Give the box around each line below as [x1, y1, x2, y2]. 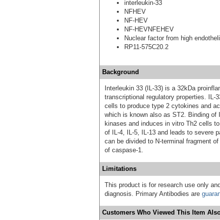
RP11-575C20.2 [124, 43, 168, 51]
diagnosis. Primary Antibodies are [105, 190, 202, 197]
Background [102, 68, 139, 76]
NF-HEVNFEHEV [124, 25, 174, 33]
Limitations [102, 165, 137, 172]
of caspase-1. [105, 146, 143, 154]
